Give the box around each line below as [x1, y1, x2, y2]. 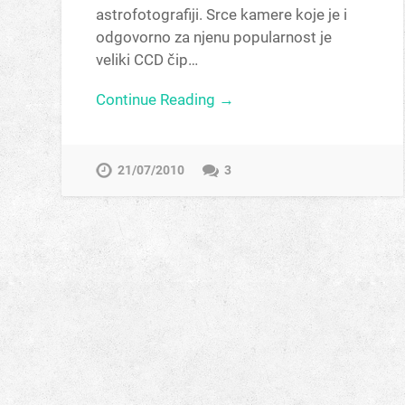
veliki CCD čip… [96, 50, 199, 69]
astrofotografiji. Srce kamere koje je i [96, 5, 348, 24]
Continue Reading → [96, 89, 235, 108]
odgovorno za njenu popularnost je [96, 27, 333, 46]
